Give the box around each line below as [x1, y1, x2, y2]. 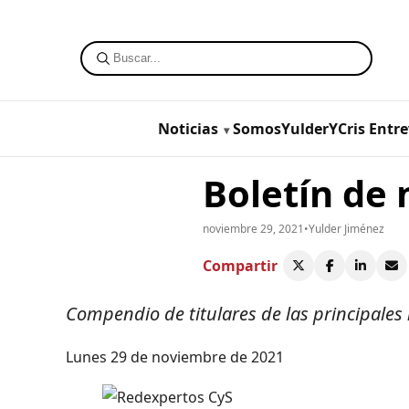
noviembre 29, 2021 [203, 220, 304, 236]
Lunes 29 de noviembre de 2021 [66, 346, 284, 367]
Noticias [157, 118, 218, 139]
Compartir [203, 255, 278, 276]
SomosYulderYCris [232, 118, 365, 139]
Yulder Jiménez [309, 220, 384, 236]
